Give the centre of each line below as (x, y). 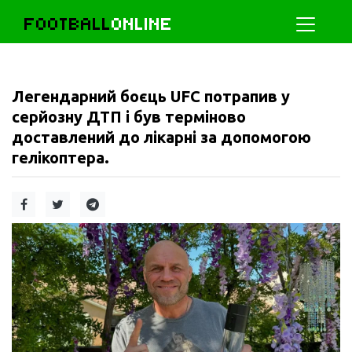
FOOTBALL (68, 24)
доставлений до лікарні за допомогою (161, 137)
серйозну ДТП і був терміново (129, 117)
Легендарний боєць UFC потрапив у (151, 96)
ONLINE (142, 24)
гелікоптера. (60, 158)
